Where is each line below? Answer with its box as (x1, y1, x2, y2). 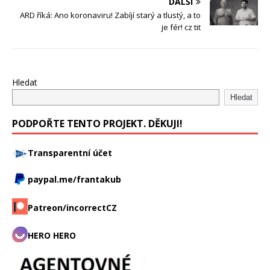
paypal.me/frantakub (28, 173, 121, 185)
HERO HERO (28, 229, 76, 241)
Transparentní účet (28, 146, 112, 159)
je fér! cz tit (162, 21, 201, 33)
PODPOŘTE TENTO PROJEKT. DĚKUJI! (12, 116, 183, 130)
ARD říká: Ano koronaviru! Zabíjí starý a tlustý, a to (20, 9, 201, 20)
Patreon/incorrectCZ (28, 201, 117, 213)
